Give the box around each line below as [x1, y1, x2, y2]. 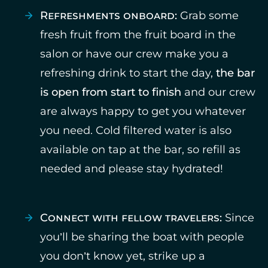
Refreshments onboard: [40, 9, 177, 22]
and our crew [181, 86, 255, 99]
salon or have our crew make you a [40, 47, 229, 60]
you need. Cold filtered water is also [40, 124, 232, 137]
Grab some [177, 9, 239, 22]
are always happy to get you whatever [40, 105, 246, 118]
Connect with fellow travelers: [40, 211, 225, 224]
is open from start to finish [40, 86, 181, 99]
